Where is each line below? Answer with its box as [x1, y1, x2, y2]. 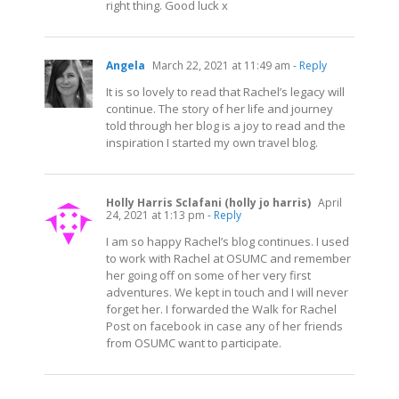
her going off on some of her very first [106, 266, 311, 283]
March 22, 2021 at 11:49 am [150, 57, 290, 73]
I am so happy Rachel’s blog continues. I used [106, 232, 349, 249]
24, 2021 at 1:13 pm [106, 207, 205, 223]
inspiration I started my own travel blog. [106, 134, 318, 151]
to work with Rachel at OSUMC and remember [106, 249, 351, 266]
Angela [106, 57, 145, 73]
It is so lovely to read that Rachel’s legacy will [106, 83, 345, 100]
